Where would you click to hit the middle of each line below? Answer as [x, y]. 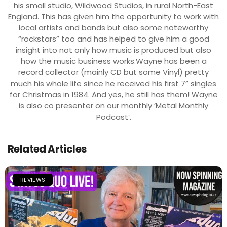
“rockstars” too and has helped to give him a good [113, 39]
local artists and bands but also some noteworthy [113, 27]
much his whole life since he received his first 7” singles [113, 83]
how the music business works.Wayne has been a [113, 61]
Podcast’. [113, 117]
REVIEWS [33, 180]
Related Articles [47, 149]
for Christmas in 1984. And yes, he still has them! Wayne [113, 94]
